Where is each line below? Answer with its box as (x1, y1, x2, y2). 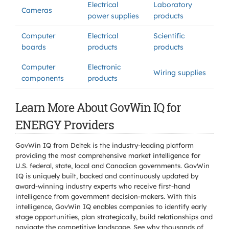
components (21, 74, 64, 83)
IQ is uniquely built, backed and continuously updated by (15, 172, 198, 180)
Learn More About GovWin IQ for (15, 100, 181, 115)
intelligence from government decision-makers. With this (15, 192, 196, 200)
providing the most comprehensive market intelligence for (15, 151, 200, 159)
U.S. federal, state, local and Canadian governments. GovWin (15, 162, 210, 170)
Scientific (153, 31, 185, 40)
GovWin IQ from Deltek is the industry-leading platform (15, 141, 194, 149)
